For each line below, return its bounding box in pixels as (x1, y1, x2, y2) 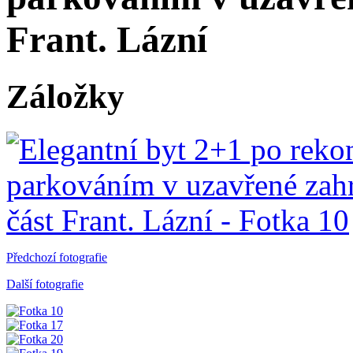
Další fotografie (6, 277, 84, 292)
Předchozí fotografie (6, 251, 107, 265)
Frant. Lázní (6, 19, 207, 61)
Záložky (6, 78, 124, 116)
